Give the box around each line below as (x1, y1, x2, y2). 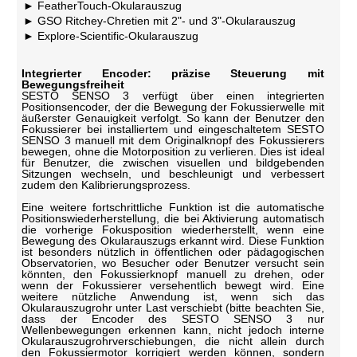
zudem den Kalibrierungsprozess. (22, 178, 191, 191)
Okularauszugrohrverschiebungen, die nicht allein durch (22, 334, 324, 347)
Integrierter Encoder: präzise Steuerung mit (22, 66, 324, 80)
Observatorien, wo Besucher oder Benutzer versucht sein (22, 256, 324, 269)
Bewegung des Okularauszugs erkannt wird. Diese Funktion (22, 233, 324, 247)
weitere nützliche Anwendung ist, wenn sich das (22, 289, 324, 303)
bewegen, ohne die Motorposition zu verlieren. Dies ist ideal (22, 144, 324, 158)
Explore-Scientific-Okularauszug (34, 29, 199, 42)
